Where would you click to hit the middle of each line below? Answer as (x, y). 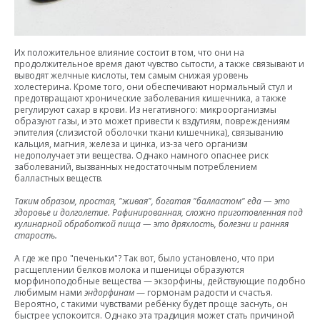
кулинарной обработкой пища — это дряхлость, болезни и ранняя (151, 224)
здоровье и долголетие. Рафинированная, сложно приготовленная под (159, 212)
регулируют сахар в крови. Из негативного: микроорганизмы (145, 109)
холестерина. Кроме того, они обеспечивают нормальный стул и (154, 86)
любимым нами (49, 292)
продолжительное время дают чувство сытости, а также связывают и (159, 64)
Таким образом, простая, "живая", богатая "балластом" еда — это (152, 201)
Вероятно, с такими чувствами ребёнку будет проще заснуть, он (151, 304)
